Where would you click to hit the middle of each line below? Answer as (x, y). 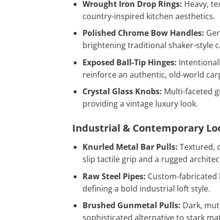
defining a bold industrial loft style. (146, 188)
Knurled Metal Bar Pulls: (130, 147)
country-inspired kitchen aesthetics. (149, 16)
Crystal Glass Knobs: (122, 92)
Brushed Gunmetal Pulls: (131, 206)
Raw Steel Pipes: (114, 176)
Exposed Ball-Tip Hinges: (129, 62)
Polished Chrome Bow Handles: (143, 33)
